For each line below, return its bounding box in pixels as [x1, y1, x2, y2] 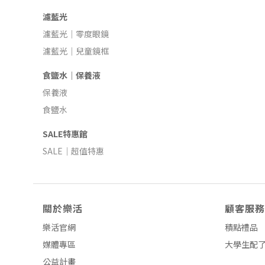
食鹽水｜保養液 [43, 69, 101, 81]
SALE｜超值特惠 [43, 145, 104, 157]
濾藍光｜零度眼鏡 [43, 28, 109, 40]
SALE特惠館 [43, 128, 88, 140]
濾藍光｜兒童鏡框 [43, 45, 109, 57]
